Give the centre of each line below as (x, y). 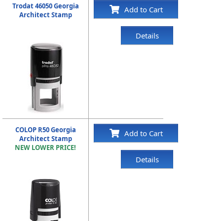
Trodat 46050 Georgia (45, 6)
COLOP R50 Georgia (45, 129)
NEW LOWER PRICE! (46, 147)
